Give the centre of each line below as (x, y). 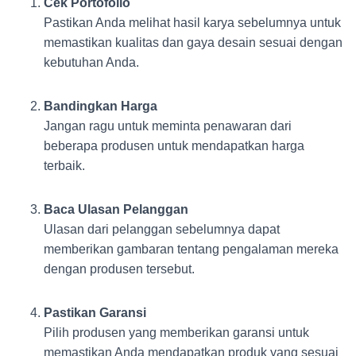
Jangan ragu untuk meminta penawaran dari (168, 126)
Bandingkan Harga (101, 106)
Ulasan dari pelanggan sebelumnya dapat (162, 229)
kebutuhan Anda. (91, 62)
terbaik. (64, 166)
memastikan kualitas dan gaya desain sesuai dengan (193, 43)
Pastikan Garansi (95, 313)
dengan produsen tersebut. (119, 269)
